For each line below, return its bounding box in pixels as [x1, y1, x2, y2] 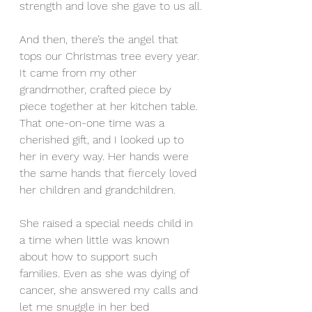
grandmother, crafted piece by [19, 83, 175, 96]
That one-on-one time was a [19, 116, 168, 130]
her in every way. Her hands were [19, 150, 192, 163]
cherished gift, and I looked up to [19, 133, 187, 146]
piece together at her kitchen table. [19, 100, 201, 113]
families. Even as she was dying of [19, 267, 192, 280]
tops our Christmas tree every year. [19, 49, 203, 63]
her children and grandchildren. [19, 183, 175, 196]
